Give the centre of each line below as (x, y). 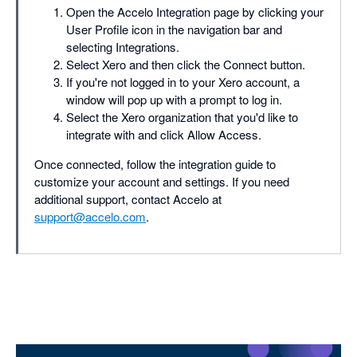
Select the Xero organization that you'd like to (182, 116)
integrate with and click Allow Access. (164, 134)
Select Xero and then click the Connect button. (186, 64)
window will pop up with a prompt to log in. (174, 99)
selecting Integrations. (123, 46)
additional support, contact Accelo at (128, 198)
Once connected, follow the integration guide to (155, 163)
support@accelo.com (90, 216)
